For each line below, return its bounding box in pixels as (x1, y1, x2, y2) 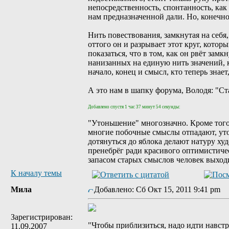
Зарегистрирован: (11, 213, 73, 221)
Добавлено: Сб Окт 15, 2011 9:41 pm (94, 185, 226, 194)
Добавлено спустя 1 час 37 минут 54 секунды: (88, 104, 180, 109)
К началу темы (11, 169, 62, 177)
